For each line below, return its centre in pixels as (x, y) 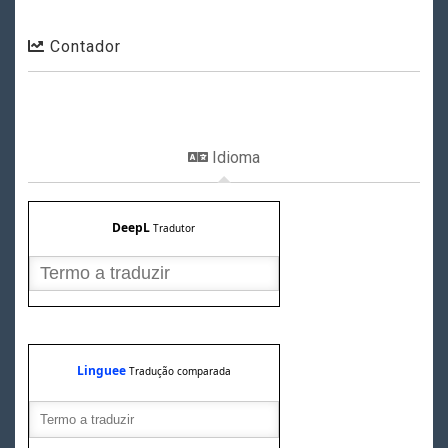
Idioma (233, 158)
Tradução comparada (179, 371)
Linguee (101, 371)
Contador (82, 47)
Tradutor (174, 228)
